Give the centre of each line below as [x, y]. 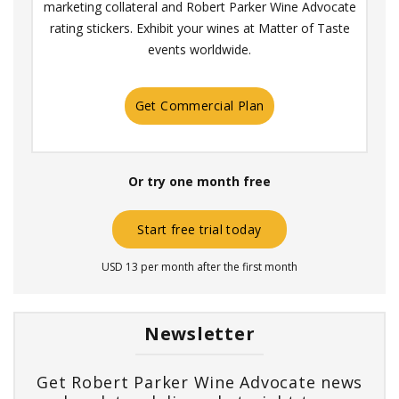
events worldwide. [199, 49]
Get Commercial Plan [199, 105]
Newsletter [199, 333]
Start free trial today [199, 229]
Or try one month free [199, 182]
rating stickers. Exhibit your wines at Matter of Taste [199, 28]
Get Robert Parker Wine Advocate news [199, 382]
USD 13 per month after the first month [199, 266]
